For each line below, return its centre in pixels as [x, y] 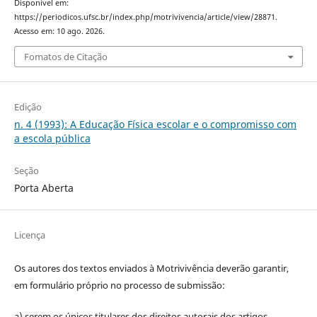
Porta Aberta [44, 188]
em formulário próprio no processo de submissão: [119, 285]
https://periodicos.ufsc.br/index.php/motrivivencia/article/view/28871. [145, 17]
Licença [29, 235]
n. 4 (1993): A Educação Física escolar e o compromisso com [155, 124]
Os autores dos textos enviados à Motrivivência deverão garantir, [151, 268]
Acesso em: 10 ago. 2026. [59, 31]
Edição [28, 106]
